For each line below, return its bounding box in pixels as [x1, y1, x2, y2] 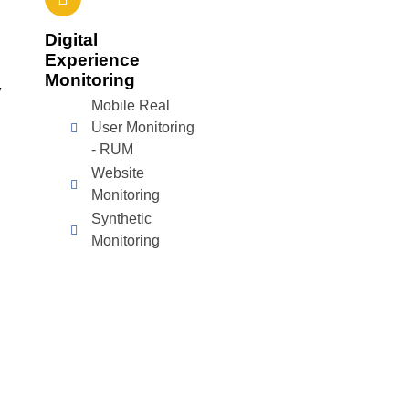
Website [90, 165, 144, 181]
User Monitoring [90, 120, 194, 135]
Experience [45, 50, 141, 69]
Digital [45, 30, 99, 49]
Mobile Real [90, 98, 170, 113]
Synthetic [90, 211, 152, 226]
